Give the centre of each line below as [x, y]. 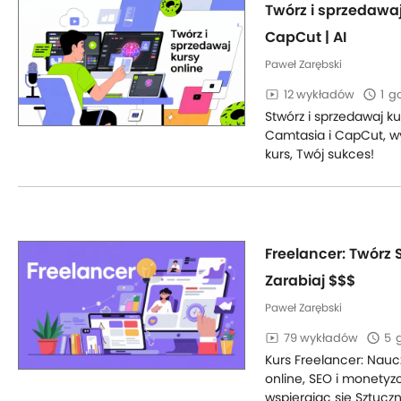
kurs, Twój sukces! [320, 154]
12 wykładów [319, 94]
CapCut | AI [306, 37]
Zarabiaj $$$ [310, 281]
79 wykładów [321, 338]
